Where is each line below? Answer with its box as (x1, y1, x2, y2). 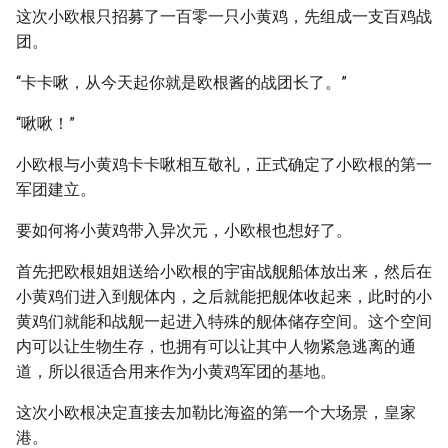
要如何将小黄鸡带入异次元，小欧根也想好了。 (16, 221, 352, 240)
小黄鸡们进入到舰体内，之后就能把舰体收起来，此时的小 (16, 287, 432, 306)
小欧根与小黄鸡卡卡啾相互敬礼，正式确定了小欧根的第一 (16, 155, 432, 174)
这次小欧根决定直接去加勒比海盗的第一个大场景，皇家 (16, 403, 416, 422)
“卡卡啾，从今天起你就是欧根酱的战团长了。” (16, 73, 347, 92)
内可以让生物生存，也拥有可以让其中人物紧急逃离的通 (16, 337, 416, 356)
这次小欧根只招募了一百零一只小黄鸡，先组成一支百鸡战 (16, 7, 432, 26)
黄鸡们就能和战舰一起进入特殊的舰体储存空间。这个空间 (16, 312, 432, 331)
